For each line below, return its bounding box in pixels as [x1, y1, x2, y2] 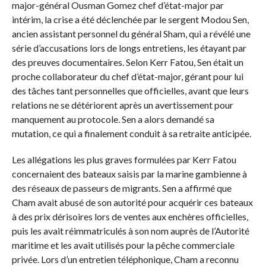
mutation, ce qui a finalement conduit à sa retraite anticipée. [11, 128, 251, 140]
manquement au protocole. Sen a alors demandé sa [11, 113, 214, 125]
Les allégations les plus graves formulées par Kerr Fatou [11, 154, 236, 166]
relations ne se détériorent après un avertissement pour [11, 99, 233, 111]
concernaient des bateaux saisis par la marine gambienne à [11, 168, 247, 180]
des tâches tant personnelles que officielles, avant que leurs [11, 85, 249, 97]
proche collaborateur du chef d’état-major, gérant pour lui [11, 71, 243, 83]
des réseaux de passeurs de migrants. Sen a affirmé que [11, 182, 232, 194]
